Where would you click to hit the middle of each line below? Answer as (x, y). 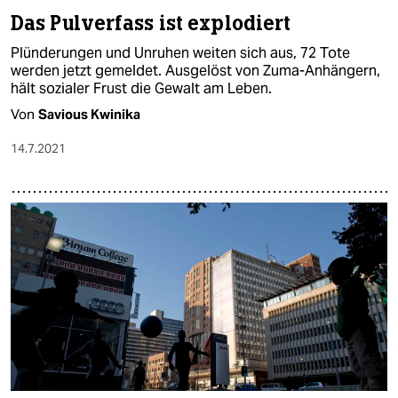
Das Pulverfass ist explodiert (151, 23)
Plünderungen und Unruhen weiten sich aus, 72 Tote (180, 52)
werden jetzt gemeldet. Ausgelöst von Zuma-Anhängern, (195, 70)
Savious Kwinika (89, 114)
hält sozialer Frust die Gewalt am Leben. (141, 88)
